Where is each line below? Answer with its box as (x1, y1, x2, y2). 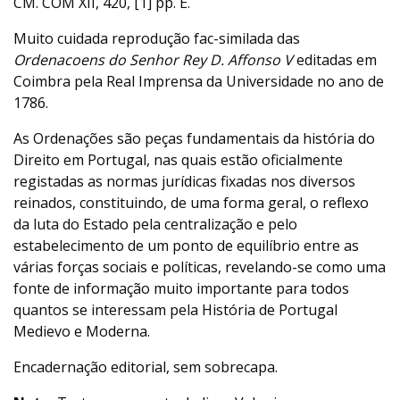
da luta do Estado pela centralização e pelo (13, 214, 297, 235)
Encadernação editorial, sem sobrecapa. (13, 357, 278, 378)
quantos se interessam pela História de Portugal (13, 300, 337, 321)
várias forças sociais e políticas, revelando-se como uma (13, 257, 386, 278)
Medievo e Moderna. (13, 321, 150, 342)
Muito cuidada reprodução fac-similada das (13, 29, 300, 49)
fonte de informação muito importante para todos (13, 279, 349, 299)
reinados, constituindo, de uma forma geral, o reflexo (13, 193, 369, 213)
